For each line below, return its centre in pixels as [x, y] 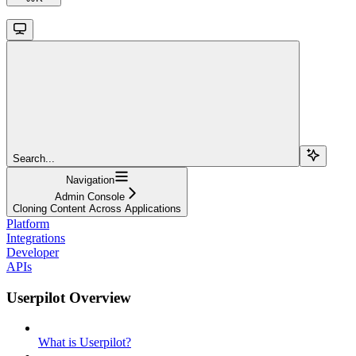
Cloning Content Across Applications [97, 208]
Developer [33, 252]
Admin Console [90, 196]
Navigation [90, 180]
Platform [28, 223]
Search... [34, 158]
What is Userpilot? [85, 342]
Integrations [36, 238]
